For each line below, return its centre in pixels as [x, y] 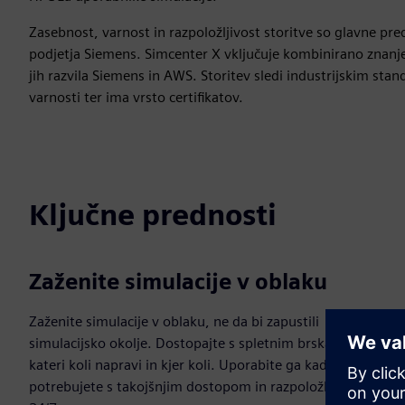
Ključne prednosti [153, 215]
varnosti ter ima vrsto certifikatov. [136, 97]
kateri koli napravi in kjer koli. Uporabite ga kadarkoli [196, 365]
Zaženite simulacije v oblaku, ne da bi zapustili [174, 321]
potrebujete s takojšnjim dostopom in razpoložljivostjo [201, 386]
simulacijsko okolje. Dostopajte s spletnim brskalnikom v [207, 343]
